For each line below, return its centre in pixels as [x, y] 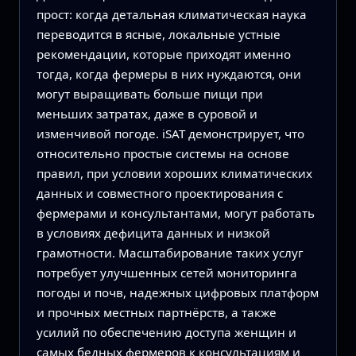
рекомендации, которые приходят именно [163, 54]
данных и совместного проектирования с [159, 193]
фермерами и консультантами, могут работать [175, 213]
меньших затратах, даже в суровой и [147, 113]
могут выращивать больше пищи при [149, 93]
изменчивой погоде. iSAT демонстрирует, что [170, 133]
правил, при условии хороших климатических [174, 173]
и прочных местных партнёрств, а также [156, 312]
